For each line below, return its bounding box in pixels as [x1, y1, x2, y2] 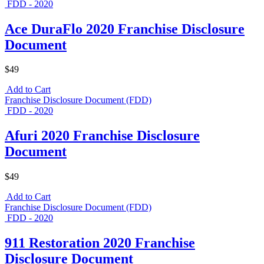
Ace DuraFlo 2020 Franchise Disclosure [5, 21, 245, 37]
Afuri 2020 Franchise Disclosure [5, 128, 200, 144]
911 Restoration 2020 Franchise [5, 235, 195, 251]
